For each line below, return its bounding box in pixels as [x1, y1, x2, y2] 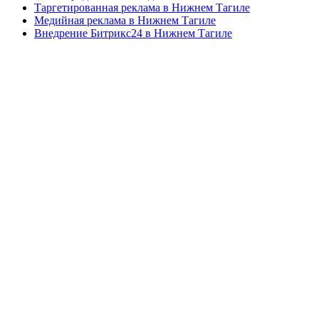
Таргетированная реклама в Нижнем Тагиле [34, 1, 250, 14]
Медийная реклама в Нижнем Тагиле [34, 14, 216, 27]
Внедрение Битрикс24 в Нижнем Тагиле [34, 27, 232, 40]
